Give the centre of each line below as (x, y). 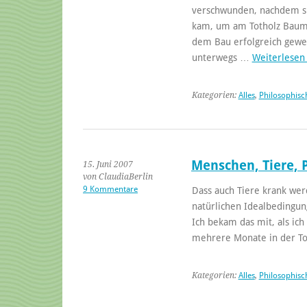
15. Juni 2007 (108, 164)
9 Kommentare (110, 189)
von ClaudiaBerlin (118, 176)
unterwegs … (222, 57)
